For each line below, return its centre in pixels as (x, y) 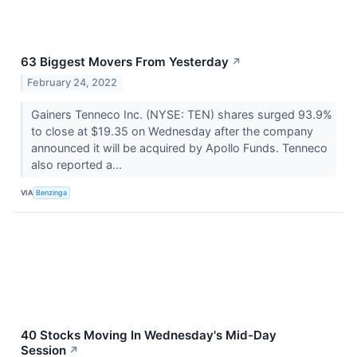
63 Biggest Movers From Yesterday (125, 62)
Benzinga (52, 193)
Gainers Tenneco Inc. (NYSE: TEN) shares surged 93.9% (181, 114)
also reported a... (78, 164)
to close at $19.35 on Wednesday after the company (172, 131)
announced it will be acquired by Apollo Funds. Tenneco (179, 147)
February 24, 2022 (73, 82)
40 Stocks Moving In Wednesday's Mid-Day (149, 335)
